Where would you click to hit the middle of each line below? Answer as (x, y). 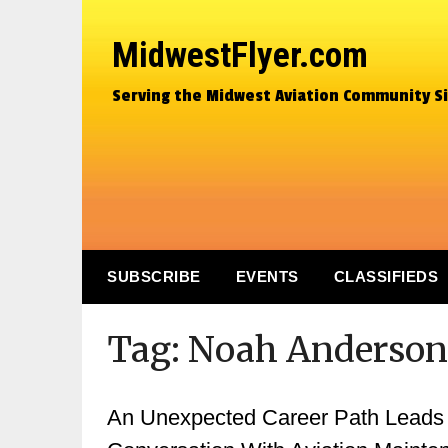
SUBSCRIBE (154, 276)
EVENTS (267, 276)
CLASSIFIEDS (385, 276)
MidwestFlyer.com (240, 55)
